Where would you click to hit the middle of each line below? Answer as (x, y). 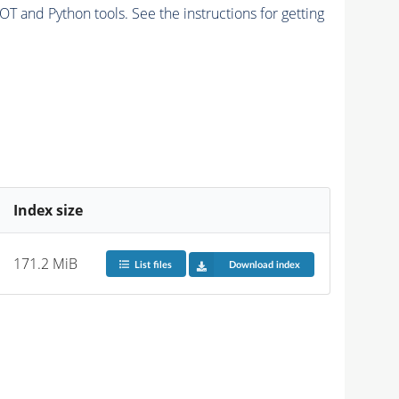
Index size (49, 210)
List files (153, 265)
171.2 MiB (46, 263)
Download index (264, 265)
